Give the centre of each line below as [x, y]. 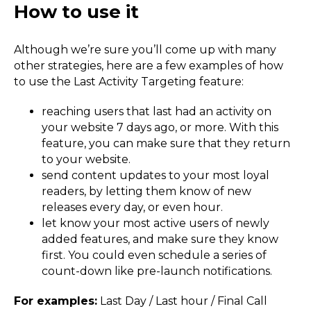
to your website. [86, 159]
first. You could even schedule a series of [154, 255]
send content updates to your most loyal [155, 175]
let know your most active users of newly [155, 223]
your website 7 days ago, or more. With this [160, 127]
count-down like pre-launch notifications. [157, 271]
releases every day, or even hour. [132, 207]
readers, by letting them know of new [146, 191]
